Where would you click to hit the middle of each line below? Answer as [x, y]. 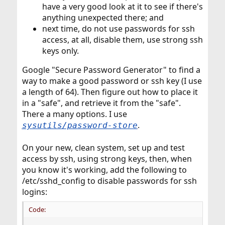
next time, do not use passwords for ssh [118, 29]
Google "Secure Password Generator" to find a [111, 70]
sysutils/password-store [80, 126]
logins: [34, 192]
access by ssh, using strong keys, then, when [107, 159]
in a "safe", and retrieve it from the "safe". [101, 103]
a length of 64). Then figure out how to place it [110, 92]
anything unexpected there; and [103, 18]
